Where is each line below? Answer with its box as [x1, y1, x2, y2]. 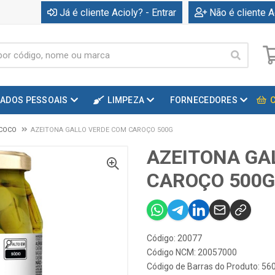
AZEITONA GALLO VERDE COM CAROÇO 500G [31, 126, 173, 134]
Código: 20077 [147, 233, 202, 243]
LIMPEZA [107, 95, 145, 105]
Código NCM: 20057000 [147, 247, 237, 257]
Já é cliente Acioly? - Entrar [60, 6, 176, 18]
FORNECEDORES [169, 95, 238, 105]
